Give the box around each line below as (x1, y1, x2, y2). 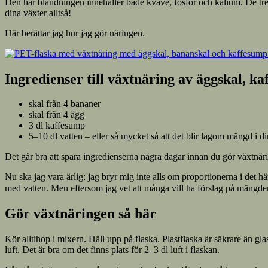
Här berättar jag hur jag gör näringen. (5, 28, 145, 38)
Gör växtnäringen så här (5, 206, 156, 222)
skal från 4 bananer (29, 99, 100, 109)
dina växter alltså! (5, 7, 71, 18)
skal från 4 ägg (29, 109, 84, 120)
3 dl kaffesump (29, 120, 85, 131)
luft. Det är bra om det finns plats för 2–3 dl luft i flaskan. (5, 245, 220, 255)
